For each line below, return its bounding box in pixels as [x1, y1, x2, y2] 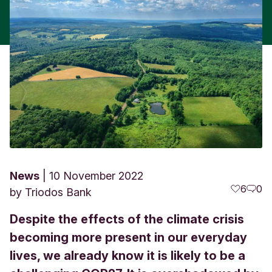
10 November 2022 [49, 169, 143, 182]
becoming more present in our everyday [10, 229, 247, 245]
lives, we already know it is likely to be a [10, 248, 245, 263]
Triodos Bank [25, 185, 92, 199]
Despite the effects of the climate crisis [10, 211, 244, 226]
